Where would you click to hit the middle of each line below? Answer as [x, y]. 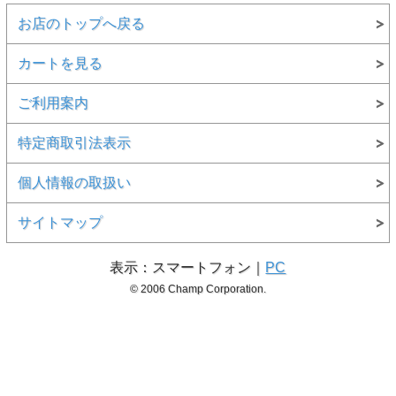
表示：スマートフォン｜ [188, 268]
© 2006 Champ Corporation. [198, 289]
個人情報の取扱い [74, 183]
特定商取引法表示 [74, 143]
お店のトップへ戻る [81, 24]
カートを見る [60, 64]
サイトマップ [60, 223]
